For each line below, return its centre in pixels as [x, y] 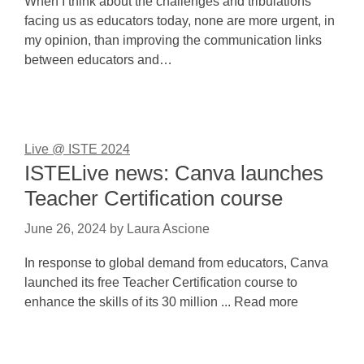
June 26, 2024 [65, 229]
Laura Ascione [168, 229]
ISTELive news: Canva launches [174, 173]
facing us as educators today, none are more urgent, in [180, 21]
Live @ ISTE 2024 [77, 149]
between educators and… [98, 60]
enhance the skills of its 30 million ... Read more [161, 302]
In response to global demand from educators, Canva [176, 263]
